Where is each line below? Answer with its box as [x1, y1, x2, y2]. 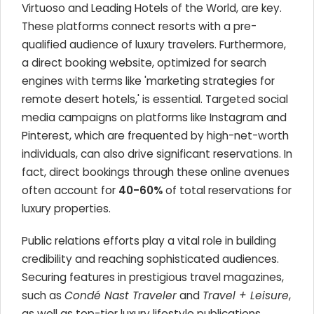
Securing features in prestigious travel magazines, [22, 270, 284, 285]
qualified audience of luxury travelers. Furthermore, [22, 37, 286, 52]
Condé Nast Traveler [64, 288, 177, 303]
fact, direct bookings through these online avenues [22, 165, 289, 179]
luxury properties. [22, 201, 111, 216]
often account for [22, 183, 118, 198]
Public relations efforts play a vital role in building [22, 233, 276, 248]
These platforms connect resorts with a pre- [22, 19, 257, 34]
